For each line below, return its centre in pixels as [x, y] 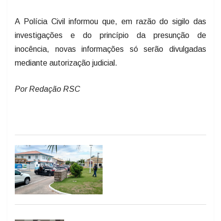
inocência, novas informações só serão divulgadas [110, 48]
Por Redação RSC [48, 88]
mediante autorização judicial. [66, 62]
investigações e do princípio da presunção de [110, 35]
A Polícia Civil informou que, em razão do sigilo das [110, 21]
